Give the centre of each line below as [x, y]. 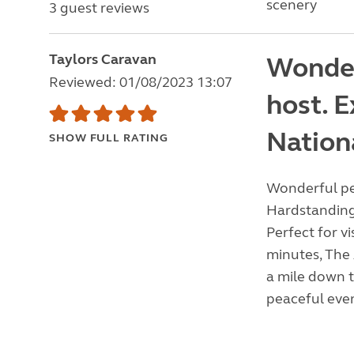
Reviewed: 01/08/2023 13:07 [141, 82]
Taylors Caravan [103, 59]
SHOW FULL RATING [109, 138]
